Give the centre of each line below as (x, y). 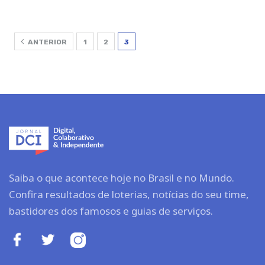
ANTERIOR (46, 42)
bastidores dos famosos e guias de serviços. (111, 211)
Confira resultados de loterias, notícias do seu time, (129, 194)
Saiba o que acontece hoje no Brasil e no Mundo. (122, 177)
